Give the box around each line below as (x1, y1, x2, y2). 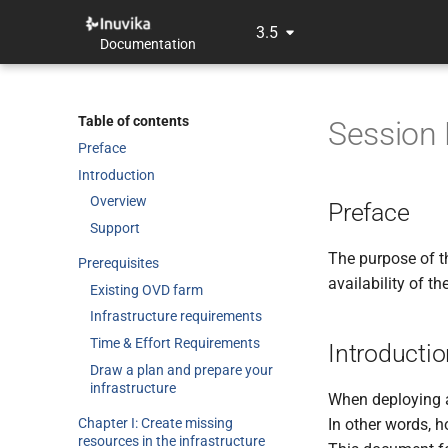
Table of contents (78, 113, 189, 129)
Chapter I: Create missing (78, 414, 233, 431)
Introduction (78, 166, 155, 183)
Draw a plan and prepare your (90, 361, 273, 378)
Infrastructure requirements (90, 308, 262, 325)
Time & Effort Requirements (90, 335, 260, 351)
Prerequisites (78, 254, 159, 271)
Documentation (100, 36, 196, 52)
